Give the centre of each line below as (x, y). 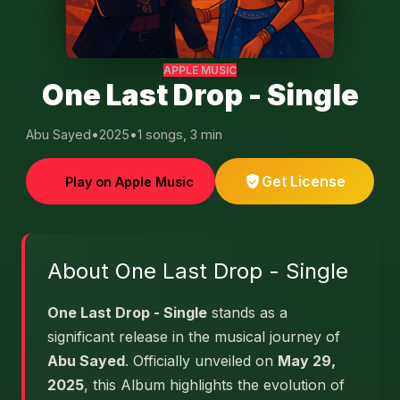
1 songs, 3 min (180, 134)
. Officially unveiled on (201, 361)
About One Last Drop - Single (198, 271)
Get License (304, 181)
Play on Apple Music (129, 181)
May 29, (307, 361)
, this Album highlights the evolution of (214, 385)
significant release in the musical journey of (194, 337)
